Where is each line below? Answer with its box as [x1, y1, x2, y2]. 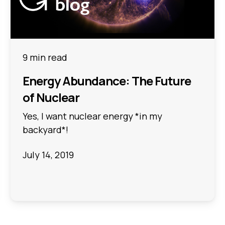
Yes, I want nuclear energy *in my [23, 110, 163, 123]
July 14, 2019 [23, 148, 74, 161]
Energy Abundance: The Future [23, 72, 191, 89]
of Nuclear [23, 89, 80, 106]
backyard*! [23, 124, 69, 136]
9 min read [23, 51, 68, 64]
